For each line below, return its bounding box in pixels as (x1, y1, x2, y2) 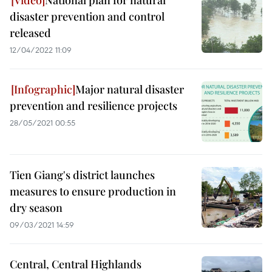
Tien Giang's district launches (10, 168, 155, 182)
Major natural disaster (75, 82, 184, 97)
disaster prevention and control (10, 9, 165, 24)
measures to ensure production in (10, 184, 176, 199)
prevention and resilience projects (10, 98, 177, 113)
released (10, 25, 51, 40)
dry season (10, 200, 63, 215)
